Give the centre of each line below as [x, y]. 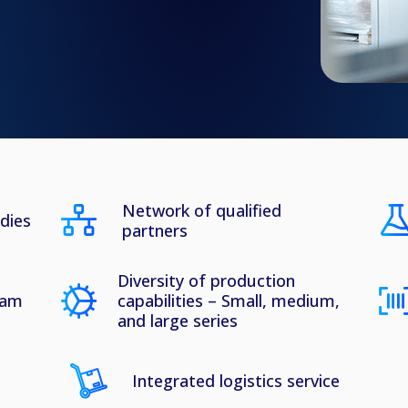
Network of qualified [201, 210]
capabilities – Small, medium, [228, 301]
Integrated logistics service [235, 381]
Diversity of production [206, 280]
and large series [177, 321]
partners [154, 230]
